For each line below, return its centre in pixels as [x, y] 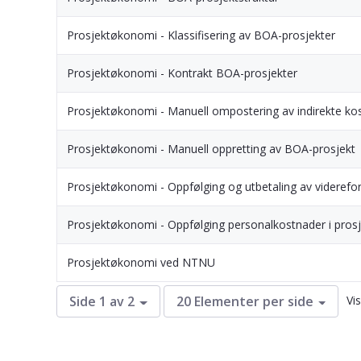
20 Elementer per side [245, 302]
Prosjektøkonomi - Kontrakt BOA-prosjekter [182, 73]
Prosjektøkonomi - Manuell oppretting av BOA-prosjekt [211, 148]
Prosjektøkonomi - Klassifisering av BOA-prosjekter [201, 35]
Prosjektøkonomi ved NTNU [141, 262]
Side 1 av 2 [102, 302]
